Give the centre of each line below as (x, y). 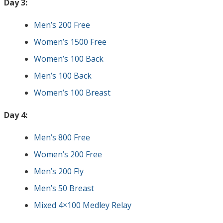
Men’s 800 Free (62, 137)
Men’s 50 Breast (64, 188)
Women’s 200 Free (68, 154)
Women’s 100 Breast (72, 93)
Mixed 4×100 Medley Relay (83, 205)
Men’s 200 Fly (59, 171)
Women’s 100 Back (69, 59)
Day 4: (16, 115)
